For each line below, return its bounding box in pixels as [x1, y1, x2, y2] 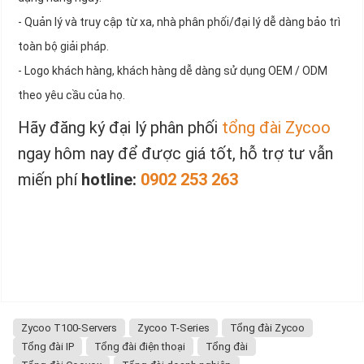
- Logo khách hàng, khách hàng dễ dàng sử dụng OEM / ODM [18, 64, 327, 78]
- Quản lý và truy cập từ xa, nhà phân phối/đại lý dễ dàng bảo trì [18, 15, 340, 29]
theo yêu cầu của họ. [18, 89, 125, 102]
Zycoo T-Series [137, 322, 210, 335]
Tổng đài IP [21, 340, 74, 353]
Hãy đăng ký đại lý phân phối [18, 118, 222, 138]
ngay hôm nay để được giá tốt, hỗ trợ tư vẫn [18, 144, 333, 164]
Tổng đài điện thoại [94, 340, 185, 353]
